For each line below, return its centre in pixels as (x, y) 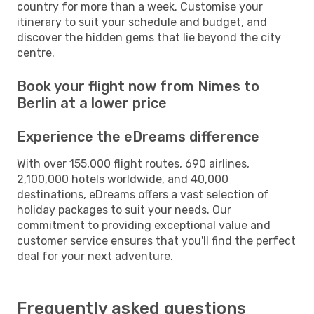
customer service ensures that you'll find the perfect (156, 240)
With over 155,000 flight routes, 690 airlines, (133, 163)
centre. (36, 53)
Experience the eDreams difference (138, 136)
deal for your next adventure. (95, 256)
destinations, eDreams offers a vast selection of (143, 194)
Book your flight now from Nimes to (138, 86)
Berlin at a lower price (92, 103)
